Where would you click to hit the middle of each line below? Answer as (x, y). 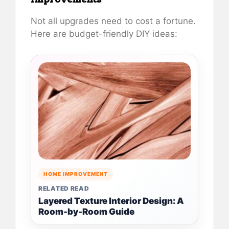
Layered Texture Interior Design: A (111, 201)
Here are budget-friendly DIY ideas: (104, 34)
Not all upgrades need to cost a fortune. (113, 21)
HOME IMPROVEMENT (76, 174)
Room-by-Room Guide (86, 212)
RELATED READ (64, 189)
